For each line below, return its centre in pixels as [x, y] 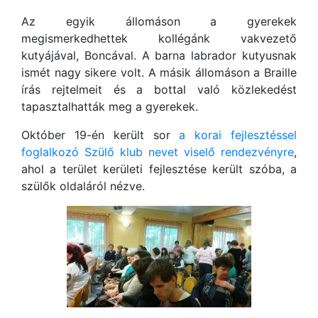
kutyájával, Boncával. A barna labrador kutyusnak [159, 55]
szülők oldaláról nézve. [83, 186]
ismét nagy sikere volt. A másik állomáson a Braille [159, 72]
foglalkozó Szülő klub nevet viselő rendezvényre [158, 152]
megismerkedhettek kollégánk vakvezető [159, 38]
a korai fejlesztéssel [238, 135]
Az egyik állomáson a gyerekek [159, 21]
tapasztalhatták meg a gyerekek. [110, 106]
